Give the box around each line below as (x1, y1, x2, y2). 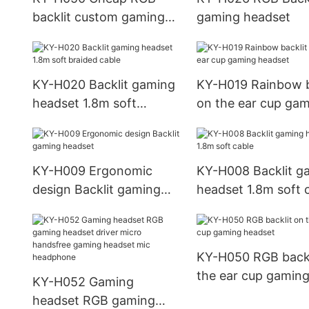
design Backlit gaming (32, 182, 161, 197)
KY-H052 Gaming (32, 275, 134, 289)
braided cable (32, 114, 111, 130)
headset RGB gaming (32, 293, 155, 308)
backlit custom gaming (32, 10, 165, 25)
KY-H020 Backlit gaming (32, 77, 175, 92)
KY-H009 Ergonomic (32, 163, 152, 179)
